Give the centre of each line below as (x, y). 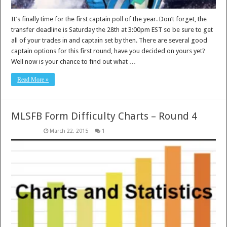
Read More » (33, 80)
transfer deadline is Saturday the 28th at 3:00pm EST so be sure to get (112, 30)
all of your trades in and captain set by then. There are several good (109, 41)
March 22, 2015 (69, 131)
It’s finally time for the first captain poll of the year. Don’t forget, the (109, 19)
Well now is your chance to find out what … (74, 62)
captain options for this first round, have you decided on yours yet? (108, 51)
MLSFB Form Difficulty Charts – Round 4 (104, 116)
